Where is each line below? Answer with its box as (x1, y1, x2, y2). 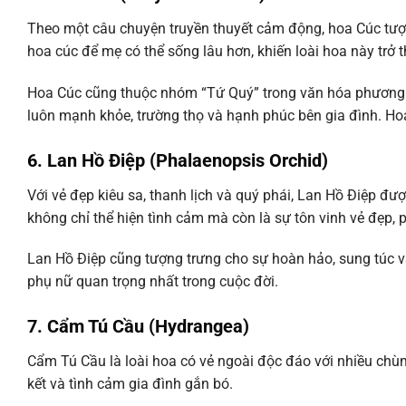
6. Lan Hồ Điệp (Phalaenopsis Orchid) (27, 149, 328, 171)
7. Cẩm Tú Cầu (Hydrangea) (27, 315, 249, 338)
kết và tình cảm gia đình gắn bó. (27, 375, 233, 393)
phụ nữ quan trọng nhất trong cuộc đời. (27, 273, 278, 291)
